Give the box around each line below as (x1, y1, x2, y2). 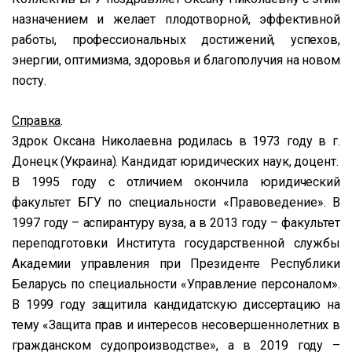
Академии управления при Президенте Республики (12, 256, 340, 271)
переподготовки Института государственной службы (12, 236, 340, 251)
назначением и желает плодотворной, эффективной (12, 12, 340, 27)
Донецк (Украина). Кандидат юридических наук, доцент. (12, 154, 339, 169)
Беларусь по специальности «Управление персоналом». (12, 277, 340, 291)
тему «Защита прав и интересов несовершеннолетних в (12, 317, 340, 332)
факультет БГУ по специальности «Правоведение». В (12, 195, 340, 210)
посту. (12, 73, 46, 88)
